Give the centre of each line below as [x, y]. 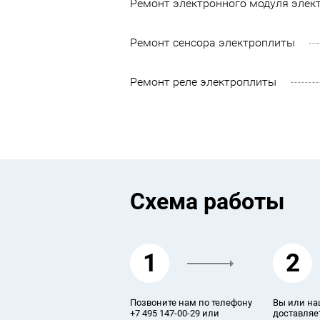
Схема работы [207, 202]
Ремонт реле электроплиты [203, 81]
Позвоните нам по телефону [191, 303]
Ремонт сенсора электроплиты [212, 42]
